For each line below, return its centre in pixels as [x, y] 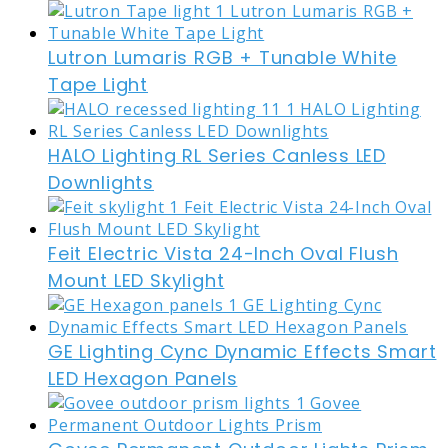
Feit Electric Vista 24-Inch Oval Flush [223, 254]
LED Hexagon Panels [143, 379]
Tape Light [98, 85]
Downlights [101, 183]
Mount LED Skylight [136, 281]
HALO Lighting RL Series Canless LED [217, 156]
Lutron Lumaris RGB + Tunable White [223, 58]
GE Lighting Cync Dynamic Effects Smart [242, 352]
